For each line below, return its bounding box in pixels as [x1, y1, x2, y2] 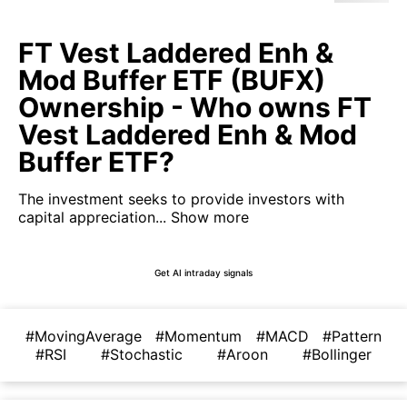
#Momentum [155, 327, 243, 345]
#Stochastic [101, 345, 183, 363]
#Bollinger [303, 345, 372, 363]
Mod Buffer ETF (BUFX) [18, 64, 325, 96]
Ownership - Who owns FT [18, 91, 372, 124]
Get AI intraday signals [154, 266, 253, 278]
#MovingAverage [25, 327, 142, 345]
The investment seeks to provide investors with [18, 190, 344, 208]
